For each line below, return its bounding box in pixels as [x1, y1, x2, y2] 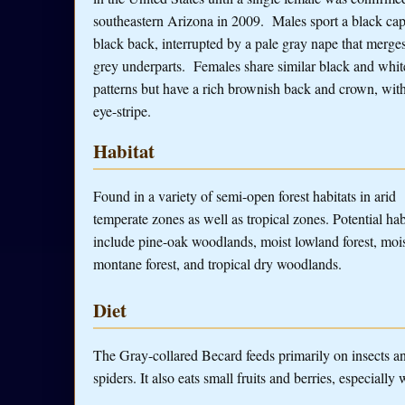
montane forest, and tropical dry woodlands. [93, 254, 342, 274]
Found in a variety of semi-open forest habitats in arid [93, 186, 396, 206]
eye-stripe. [93, 100, 151, 120]
